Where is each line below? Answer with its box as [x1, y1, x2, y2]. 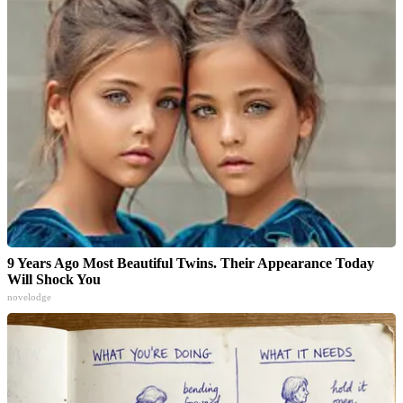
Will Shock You [7, 271, 101, 287]
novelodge [7, 291, 51, 302]
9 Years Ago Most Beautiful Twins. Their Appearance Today [7, 255, 374, 271]
